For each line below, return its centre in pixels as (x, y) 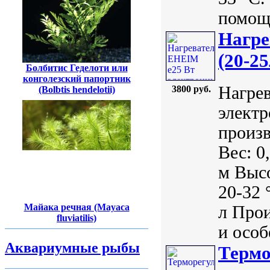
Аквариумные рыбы (72, 248)
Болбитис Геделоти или (77, 67)
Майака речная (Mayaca (77, 207)
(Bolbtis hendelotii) (77, 89)
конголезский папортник (77, 78)
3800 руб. (191, 89)
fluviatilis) (77, 218)
